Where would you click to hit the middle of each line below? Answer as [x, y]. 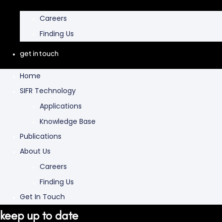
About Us [35, 151]
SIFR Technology [48, 91]
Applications [61, 106]
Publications [41, 137]
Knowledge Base [68, 122]
